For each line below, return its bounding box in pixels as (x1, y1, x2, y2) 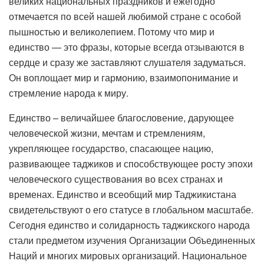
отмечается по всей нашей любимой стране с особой (9, 9, 241, 23)
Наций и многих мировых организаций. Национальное (9, 248, 247, 262)
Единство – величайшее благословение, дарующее (9, 110, 234, 124)
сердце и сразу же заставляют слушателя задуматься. (9, 55, 246, 69)
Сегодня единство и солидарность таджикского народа (9, 217, 250, 232)
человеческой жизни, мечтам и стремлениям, (9, 126, 205, 140)
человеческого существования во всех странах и (9, 171, 223, 186)
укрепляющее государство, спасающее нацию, (9, 141, 213, 155)
